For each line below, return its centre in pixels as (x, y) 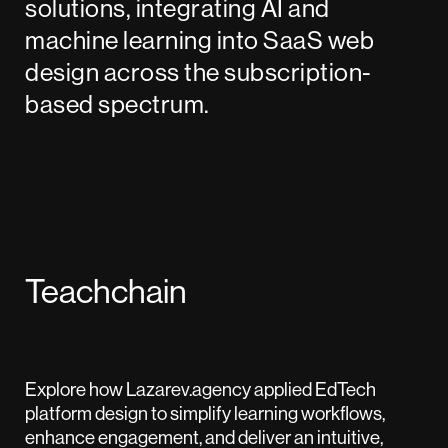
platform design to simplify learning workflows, (205, 413)
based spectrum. (117, 104)
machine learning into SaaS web (200, 40)
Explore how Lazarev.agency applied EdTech (200, 389)
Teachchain (106, 290)
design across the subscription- (198, 72)
